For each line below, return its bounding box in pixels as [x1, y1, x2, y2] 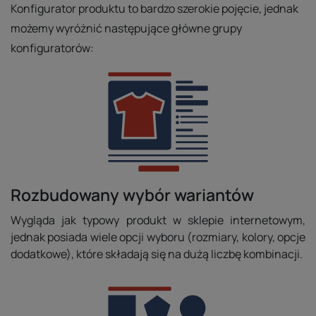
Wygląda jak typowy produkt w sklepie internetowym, [11, 212, 305, 228]
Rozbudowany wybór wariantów [11, 183, 254, 206]
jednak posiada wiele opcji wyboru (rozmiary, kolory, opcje [11, 229, 305, 245]
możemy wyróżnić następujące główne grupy [11, 20, 242, 36]
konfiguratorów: [11, 40, 94, 56]
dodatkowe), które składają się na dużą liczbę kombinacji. [11, 246, 303, 262]
